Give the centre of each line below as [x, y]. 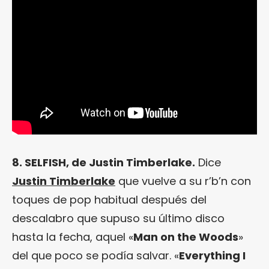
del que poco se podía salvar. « [95, 256]
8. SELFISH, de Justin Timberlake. [104, 163]
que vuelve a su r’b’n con [183, 181]
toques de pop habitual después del [109, 200]
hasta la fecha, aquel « [73, 237]
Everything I [212, 256]
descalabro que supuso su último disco [118, 219]
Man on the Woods [186, 237]
